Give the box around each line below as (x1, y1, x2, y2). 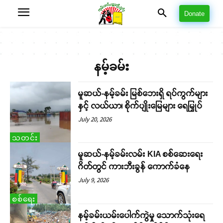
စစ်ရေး (12, 194, 35, 204)
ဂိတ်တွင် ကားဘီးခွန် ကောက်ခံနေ (78, 162, 191, 171)
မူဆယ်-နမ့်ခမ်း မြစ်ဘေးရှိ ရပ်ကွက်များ (78, 89, 209, 98)
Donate (184, 10, 205, 18)
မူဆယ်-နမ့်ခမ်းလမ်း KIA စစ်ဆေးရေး (78, 150, 204, 159)
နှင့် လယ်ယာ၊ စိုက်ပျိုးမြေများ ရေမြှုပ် (78, 102, 203, 110)
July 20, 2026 (78, 115, 112, 123)
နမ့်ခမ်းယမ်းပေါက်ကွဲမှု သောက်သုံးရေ (78, 211, 206, 220)
